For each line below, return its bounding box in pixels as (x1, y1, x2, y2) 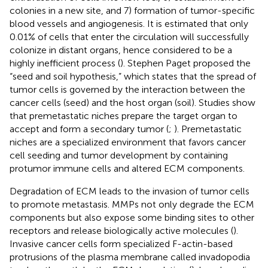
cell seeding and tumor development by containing (10, 149, 228, 161)
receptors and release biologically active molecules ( (10, 224, 233, 236)
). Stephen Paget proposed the (120, 57, 251, 69)
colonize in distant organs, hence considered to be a (10, 44, 232, 56)
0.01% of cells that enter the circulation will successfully (10, 31, 249, 42)
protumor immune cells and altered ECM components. (10, 162, 245, 174)
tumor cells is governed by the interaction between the (10, 83, 245, 95)
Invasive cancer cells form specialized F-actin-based (10, 237, 233, 249)
